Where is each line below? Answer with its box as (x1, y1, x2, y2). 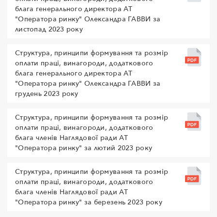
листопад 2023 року (15, 25, 83, 34)
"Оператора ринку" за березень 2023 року (15, 198, 162, 207)
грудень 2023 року (15, 89, 78, 98)
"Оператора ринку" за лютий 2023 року (15, 143, 153, 153)
